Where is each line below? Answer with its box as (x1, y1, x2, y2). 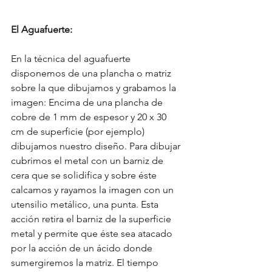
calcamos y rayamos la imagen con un (11, 184, 176, 196)
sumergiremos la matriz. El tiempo (11, 257, 161, 269)
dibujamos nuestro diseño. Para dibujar (11, 140, 183, 152)
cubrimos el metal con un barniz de (11, 155, 166, 167)
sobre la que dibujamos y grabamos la (11, 82, 178, 94)
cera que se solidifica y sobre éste (11, 169, 159, 182)
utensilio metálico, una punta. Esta (11, 199, 161, 211)
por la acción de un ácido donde (11, 242, 155, 254)
